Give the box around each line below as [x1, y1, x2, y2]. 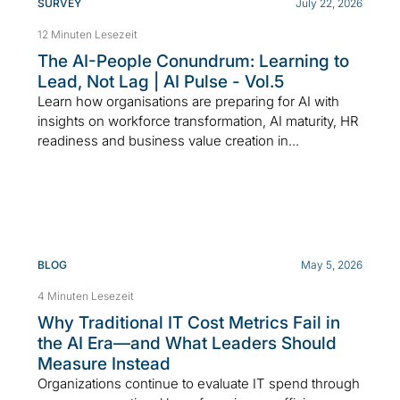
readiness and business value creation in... [37, 131, 299, 149]
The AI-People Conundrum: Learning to [37, 50, 349, 71]
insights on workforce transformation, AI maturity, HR [37, 112, 359, 129]
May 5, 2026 [301, 257, 362, 271]
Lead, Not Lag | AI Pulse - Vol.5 [37, 71, 284, 92]
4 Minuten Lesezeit [37, 288, 134, 303]
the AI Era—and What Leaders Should [37, 332, 337, 354]
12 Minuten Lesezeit [37, 27, 137, 41]
